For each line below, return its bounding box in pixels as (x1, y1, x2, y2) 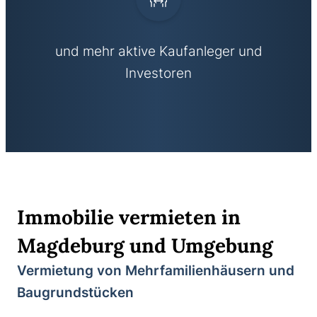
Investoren (125, 65, 192, 82)
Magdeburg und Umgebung (17, 232, 273, 258)
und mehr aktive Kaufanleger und (54, 43, 263, 60)
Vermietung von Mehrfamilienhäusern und (17, 262, 294, 279)
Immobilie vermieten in (17, 204, 241, 230)
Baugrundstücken (17, 284, 134, 301)
